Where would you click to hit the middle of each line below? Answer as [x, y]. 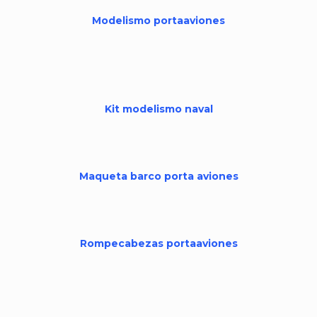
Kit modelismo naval [158, 109]
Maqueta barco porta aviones [158, 176]
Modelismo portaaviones [158, 21]
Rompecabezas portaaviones [158, 243]
